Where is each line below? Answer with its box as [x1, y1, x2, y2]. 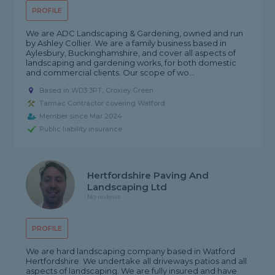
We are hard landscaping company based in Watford [26, 246, 236, 257]
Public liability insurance [39, 125, 123, 134]
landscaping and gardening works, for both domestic [26, 58, 237, 68]
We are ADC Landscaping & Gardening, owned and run [26, 28, 244, 39]
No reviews [87, 192, 121, 201]
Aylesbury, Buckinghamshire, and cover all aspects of [26, 48, 236, 58]
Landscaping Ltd [87, 180, 168, 193]
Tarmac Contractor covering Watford [39, 99, 166, 108]
